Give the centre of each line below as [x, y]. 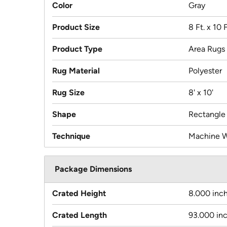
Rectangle [207, 115]
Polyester [205, 71]
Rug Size [68, 93]
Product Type [77, 49]
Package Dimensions [93, 169]
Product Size [76, 27]
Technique [71, 136]
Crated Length [80, 215]
